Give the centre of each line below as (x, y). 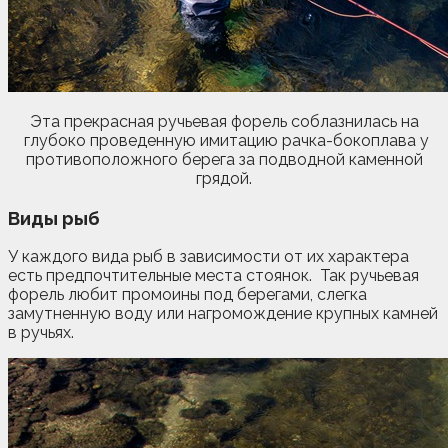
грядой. (224, 178)
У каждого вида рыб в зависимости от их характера (208, 257)
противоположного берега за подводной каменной (224, 159)
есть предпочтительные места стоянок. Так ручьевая (213, 276)
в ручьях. (41, 333)
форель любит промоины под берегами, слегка (187, 295)
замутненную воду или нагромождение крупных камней (223, 314)
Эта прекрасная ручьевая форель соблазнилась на (224, 121)
